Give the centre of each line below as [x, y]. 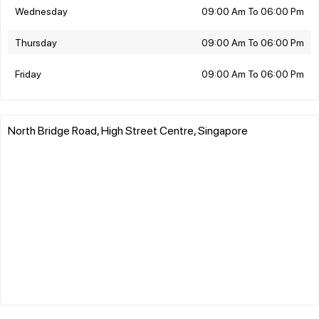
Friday [28, 73]
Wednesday [41, 10]
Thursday [36, 42]
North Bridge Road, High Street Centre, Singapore [128, 130]
